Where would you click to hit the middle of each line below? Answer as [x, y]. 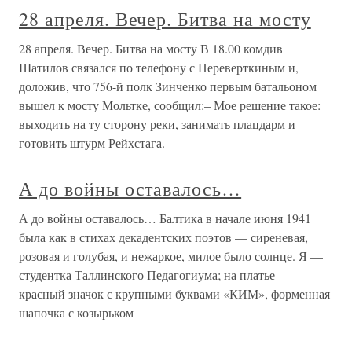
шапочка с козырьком [76, 312]
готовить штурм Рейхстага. [92, 143]
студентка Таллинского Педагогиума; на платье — [155, 275]
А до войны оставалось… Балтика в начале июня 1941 [165, 218]
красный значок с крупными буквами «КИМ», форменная [174, 293]
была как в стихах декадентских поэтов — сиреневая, [163, 237]
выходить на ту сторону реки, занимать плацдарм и [157, 124]
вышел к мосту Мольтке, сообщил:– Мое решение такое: [170, 105]
